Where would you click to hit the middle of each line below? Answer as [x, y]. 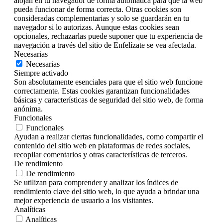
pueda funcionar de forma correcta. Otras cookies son [98, 9]
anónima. [28, 109]
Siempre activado [41, 73]
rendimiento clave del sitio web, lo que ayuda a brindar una [107, 191]
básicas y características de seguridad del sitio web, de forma [109, 100]
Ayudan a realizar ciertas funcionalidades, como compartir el [109, 137]
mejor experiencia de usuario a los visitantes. [84, 200]
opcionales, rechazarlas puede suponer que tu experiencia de [108, 36]
